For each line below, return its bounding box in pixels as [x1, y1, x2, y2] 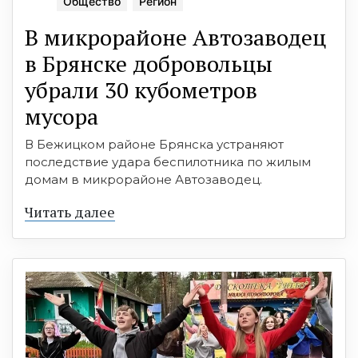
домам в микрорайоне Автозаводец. [25, 172, 262, 188]
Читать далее [25, 202, 115, 222]
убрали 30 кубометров [25, 75, 257, 105]
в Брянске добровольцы [25, 49, 272, 79]
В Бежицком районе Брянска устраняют [25, 137, 284, 153]
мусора [25, 101, 98, 132]
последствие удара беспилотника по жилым [25, 154, 311, 170]
